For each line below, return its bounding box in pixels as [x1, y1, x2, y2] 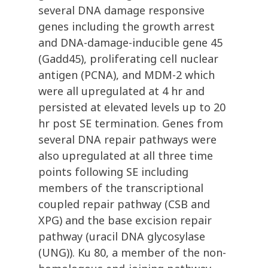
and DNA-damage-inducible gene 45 [38, 35, 223, 50]
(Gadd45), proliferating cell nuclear [38, 51, 218, 66]
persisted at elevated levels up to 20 [38, 100, 226, 115]
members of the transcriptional [38, 181, 203, 196]
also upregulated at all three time [38, 148, 213, 163]
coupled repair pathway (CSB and [38, 197, 210, 212]
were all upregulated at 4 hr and [38, 84, 205, 99]
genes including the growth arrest [38, 19, 215, 34]
